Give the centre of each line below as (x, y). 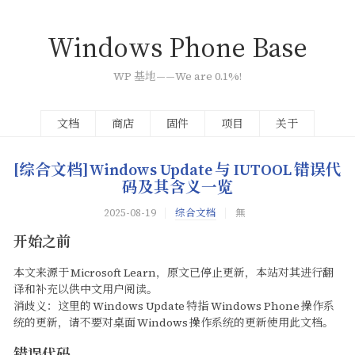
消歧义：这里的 (52, 305)
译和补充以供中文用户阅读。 (85, 289)
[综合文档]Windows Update (113, 170)
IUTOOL (262, 170)
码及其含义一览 (177, 188)
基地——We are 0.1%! (187, 76)
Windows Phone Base (177, 48)
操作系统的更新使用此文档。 (262, 322)
